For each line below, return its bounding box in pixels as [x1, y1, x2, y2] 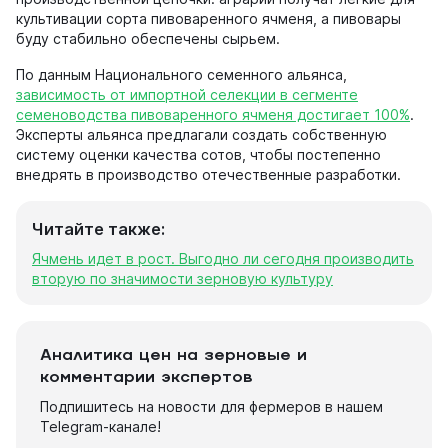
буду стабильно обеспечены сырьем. [16, 30, 280, 47]
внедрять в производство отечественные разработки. [16, 166, 405, 183]
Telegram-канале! [40, 418, 161, 435]
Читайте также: [32, 219, 165, 239]
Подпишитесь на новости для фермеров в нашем [40, 398, 383, 415]
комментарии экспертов [40, 370, 253, 386]
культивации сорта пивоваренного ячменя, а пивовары [16, 10, 401, 27]
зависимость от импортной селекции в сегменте [16, 86, 358, 103]
